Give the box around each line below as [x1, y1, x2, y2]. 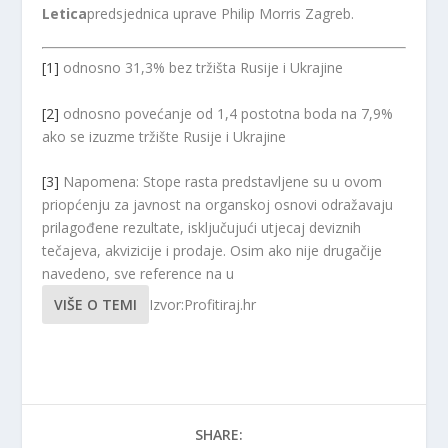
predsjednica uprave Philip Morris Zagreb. [87, 3, 355, 23]
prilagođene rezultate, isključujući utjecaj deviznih [42, 217, 362, 237]
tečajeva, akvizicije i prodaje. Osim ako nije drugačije [42, 240, 383, 260]
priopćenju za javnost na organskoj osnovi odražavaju [42, 194, 394, 214]
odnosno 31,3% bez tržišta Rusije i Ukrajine [59, 58, 344, 78]
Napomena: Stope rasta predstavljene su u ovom [59, 171, 383, 191]
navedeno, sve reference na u [42, 263, 235, 283]
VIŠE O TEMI [54, 294, 138, 314]
